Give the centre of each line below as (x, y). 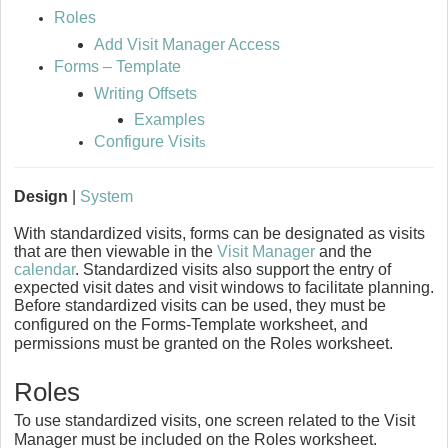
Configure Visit (146, 141)
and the (343, 252)
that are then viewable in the (115, 252)
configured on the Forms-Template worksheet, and (191, 325)
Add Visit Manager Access (187, 44)
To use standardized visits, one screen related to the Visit (214, 421)
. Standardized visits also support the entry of (233, 270)
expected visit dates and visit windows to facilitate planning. (224, 288)
